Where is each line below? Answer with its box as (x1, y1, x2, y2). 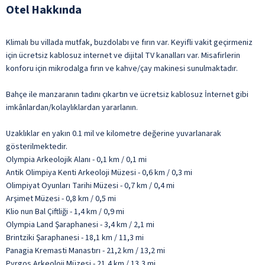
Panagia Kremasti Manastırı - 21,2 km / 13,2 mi (6, 244, 165, 257)
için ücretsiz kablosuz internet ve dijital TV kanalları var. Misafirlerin (6, 49, 240, 62)
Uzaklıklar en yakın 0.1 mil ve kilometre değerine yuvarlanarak (6, 127, 221, 140)
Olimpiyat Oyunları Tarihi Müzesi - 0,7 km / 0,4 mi (6, 179, 174, 192)
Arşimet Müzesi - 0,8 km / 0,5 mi (6, 192, 116, 205)
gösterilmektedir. (6, 140, 67, 153)
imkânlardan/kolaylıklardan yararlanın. (6, 101, 138, 114)
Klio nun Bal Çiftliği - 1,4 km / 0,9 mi (6, 205, 124, 218)
